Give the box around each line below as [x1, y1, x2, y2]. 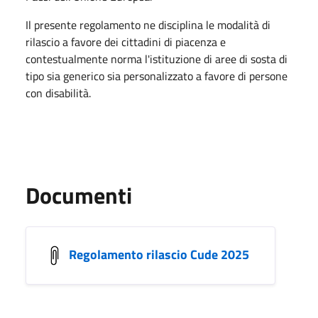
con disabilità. [26, 84, 91, 102]
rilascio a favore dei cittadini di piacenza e [26, 33, 226, 50]
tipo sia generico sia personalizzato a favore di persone [26, 67, 287, 84]
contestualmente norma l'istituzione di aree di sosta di [26, 50, 287, 67]
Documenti [26, 177, 132, 212]
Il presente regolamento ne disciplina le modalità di [26, 16, 270, 33]
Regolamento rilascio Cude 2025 [69, 244, 249, 264]
